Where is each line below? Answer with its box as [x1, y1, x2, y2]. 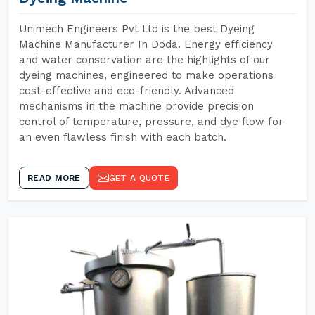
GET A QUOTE [108, 173, 169, 183]
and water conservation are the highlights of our [19, 53, 270, 66]
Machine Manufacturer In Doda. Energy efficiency [19, 38, 273, 51]
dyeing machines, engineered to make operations [19, 69, 274, 82]
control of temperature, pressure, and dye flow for [19, 115, 283, 128]
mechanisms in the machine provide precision [19, 100, 254, 112]
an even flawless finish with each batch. [19, 131, 226, 143]
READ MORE [27, 173, 81, 183]
